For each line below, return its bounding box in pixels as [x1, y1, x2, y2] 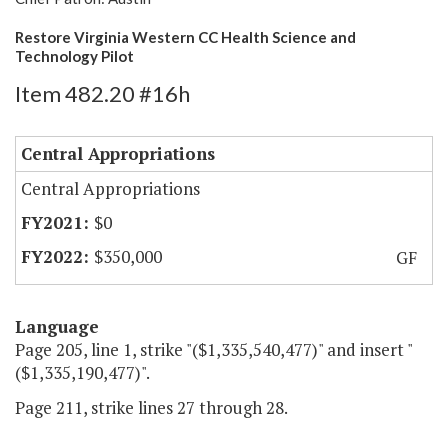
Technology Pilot [15, 47, 134, 66]
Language [15, 315, 99, 339]
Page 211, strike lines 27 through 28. [15, 396, 288, 420]
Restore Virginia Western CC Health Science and [15, 28, 356, 47]
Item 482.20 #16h [15, 80, 190, 108]
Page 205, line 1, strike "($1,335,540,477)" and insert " [15, 338, 413, 362]
